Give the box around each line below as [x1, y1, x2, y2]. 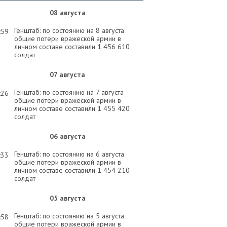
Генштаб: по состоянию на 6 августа [14, 149, 124, 159]
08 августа [49, 8, 86, 17]
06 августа [49, 132, 86, 141]
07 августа [50, 70, 85, 79]
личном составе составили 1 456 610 [14, 42, 130, 51]
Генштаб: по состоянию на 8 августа [14, 26, 124, 35]
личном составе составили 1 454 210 [14, 166, 130, 175]
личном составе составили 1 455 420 [14, 104, 130, 113]
